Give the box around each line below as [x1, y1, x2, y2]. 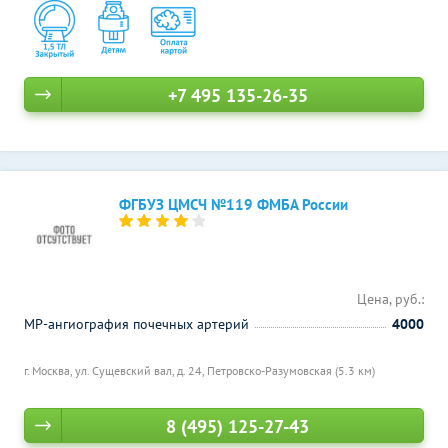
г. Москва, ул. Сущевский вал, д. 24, [24, 363, 207, 378]
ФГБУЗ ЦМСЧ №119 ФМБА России [119, 195, 348, 214]
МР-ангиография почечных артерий [24, 315, 249, 333]
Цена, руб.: [357, 290, 424, 308]
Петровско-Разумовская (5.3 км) [207, 363, 375, 378]
